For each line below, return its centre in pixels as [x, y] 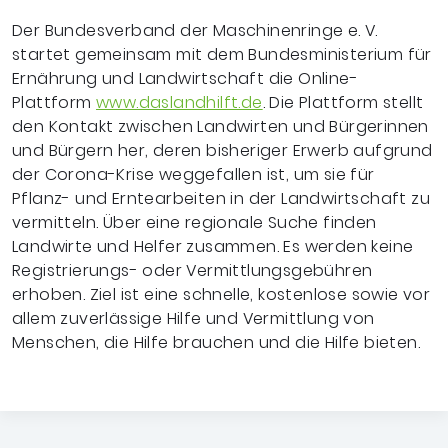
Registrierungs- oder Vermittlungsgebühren [192, 270]
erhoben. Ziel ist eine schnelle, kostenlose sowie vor [221, 294]
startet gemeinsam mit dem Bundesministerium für [222, 54]
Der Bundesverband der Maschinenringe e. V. [195, 30]
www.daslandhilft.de [179, 102]
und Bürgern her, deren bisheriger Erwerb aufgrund [222, 150]
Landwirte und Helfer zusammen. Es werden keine [213, 246]
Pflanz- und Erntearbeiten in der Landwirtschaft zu [221, 198]
